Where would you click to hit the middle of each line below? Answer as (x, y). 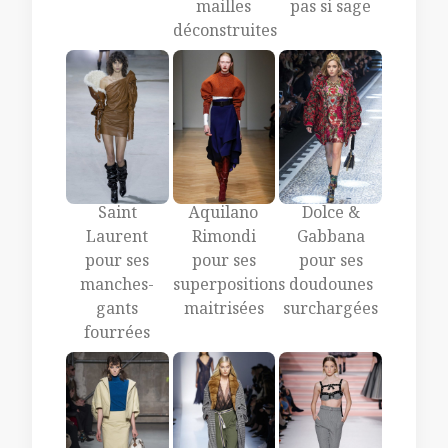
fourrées (117, 335)
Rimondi (223, 239)
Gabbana (330, 239)
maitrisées (223, 311)
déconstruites (224, 33)
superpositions (228, 287)
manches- (117, 287)
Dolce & (330, 215)
